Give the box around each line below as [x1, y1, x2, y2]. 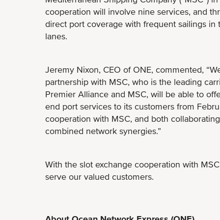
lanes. [45, 31, 70, 41]
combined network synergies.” [45, 126, 161, 136]
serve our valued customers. [45, 171, 156, 182]
